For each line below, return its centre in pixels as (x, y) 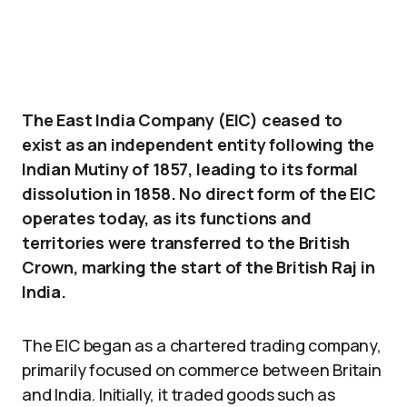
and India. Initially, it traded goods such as (179, 394)
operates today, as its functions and (167, 218)
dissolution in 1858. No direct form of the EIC (199, 194)
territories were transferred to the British (186, 243)
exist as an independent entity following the (199, 144)
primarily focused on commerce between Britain (202, 370)
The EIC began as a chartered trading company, (202, 345)
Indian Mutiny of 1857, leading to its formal (190, 169)
